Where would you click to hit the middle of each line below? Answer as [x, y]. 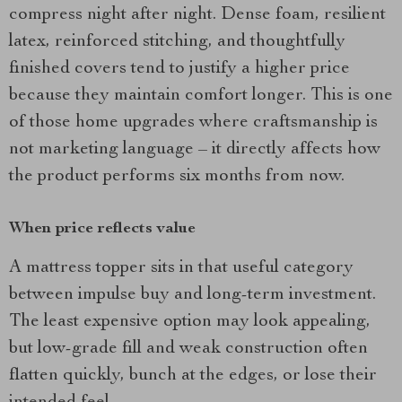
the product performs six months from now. [177, 177]
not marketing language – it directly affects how [195, 150]
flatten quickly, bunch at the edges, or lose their [193, 376]
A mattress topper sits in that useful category [181, 268]
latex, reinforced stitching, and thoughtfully [177, 42]
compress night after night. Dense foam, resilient [197, 15]
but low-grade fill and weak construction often [188, 349]
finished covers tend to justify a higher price [179, 69]
